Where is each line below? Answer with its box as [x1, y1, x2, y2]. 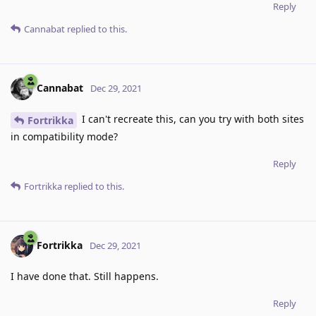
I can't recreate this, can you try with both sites [79, 112, 304, 126]
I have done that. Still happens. [11, 269, 159, 284]
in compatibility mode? [11, 130, 118, 144]
